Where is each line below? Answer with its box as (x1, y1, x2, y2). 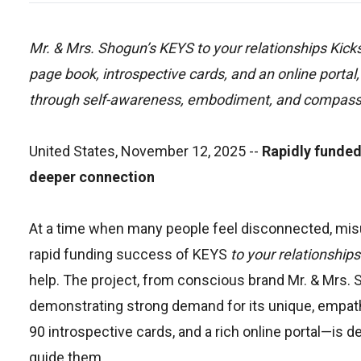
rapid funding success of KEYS (29, 246, 230, 263)
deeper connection (29, 168, 155, 185)
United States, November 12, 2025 (29, 143, 246, 160)
